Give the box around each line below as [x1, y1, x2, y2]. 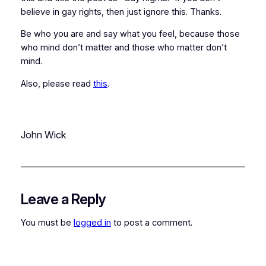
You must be [20, 217, 74, 228]
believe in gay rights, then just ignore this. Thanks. [20, 6, 221, 17]
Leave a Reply [20, 191, 106, 208]
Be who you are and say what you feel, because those [20, 28, 240, 40]
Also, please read [20, 78, 93, 89]
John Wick [20, 129, 66, 141]
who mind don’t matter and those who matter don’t [20, 42, 227, 53]
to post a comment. [110, 217, 192, 228]
